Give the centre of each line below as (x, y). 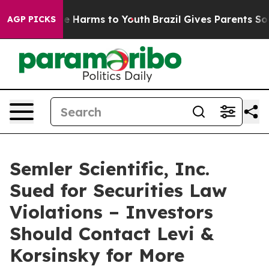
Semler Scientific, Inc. (110, 169)
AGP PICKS (32, 19)
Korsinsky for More (97, 255)
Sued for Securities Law (118, 190)
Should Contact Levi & (112, 234)
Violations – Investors (111, 212)
